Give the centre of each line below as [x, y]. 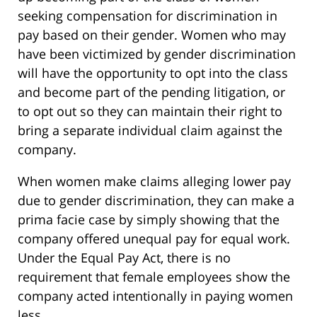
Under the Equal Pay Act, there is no [124, 258]
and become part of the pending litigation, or [151, 92]
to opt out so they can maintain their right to [150, 111]
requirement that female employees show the [154, 277]
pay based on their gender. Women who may [152, 35]
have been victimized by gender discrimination [157, 54]
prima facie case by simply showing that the [149, 220]
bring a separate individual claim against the [150, 131]
